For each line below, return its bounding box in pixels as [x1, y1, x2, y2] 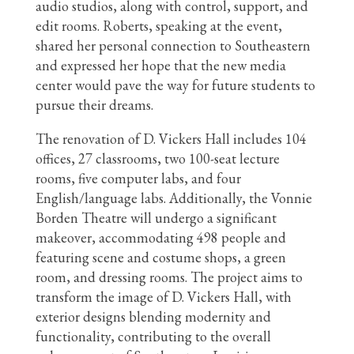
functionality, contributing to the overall [36, 326, 271, 345]
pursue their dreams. [36, 95, 153, 114]
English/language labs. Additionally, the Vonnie [36, 188, 312, 207]
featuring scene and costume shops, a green [36, 247, 286, 266]
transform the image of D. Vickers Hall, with [36, 287, 292, 306]
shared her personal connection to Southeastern [36, 36, 311, 55]
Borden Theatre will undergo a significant [36, 208, 277, 227]
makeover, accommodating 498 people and [36, 228, 286, 247]
